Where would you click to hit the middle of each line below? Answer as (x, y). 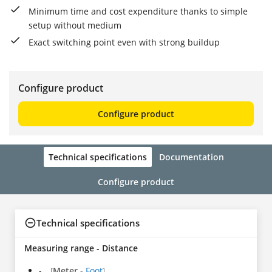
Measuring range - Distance (81, 248)
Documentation (191, 157)
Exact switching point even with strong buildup (124, 42)
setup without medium (75, 25)
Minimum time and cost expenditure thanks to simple (138, 11)
